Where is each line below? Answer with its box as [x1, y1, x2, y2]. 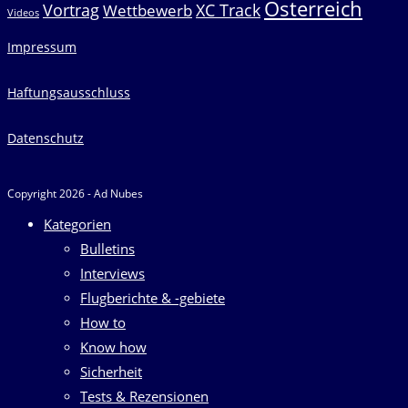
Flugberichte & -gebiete [80, 288, 225, 307]
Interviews [80, 263, 145, 282]
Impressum [7, 37, 76, 56]
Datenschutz [7, 128, 84, 147]
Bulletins [80, 239, 135, 258]
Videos [7, 5, 39, 19]
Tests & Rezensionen [80, 386, 209, 405]
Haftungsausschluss [7, 83, 130, 101]
